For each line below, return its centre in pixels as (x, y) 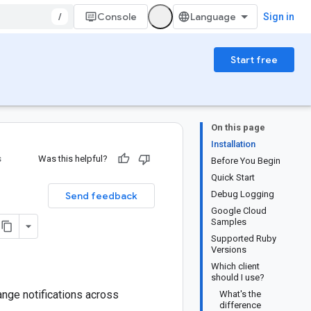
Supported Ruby (244, 238)
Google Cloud (239, 211)
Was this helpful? (73, 159)
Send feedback (101, 196)
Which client (235, 266)
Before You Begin (246, 161)
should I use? (238, 277)
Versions (229, 250)
